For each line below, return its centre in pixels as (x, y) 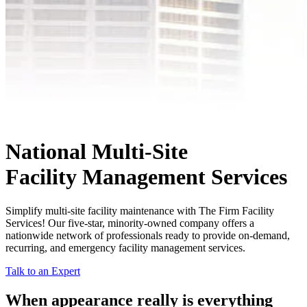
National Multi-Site (97, 152)
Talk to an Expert (43, 271)
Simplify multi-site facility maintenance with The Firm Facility (140, 210)
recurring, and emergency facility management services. (125, 247)
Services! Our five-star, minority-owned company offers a (130, 223)
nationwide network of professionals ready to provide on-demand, (148, 235)
